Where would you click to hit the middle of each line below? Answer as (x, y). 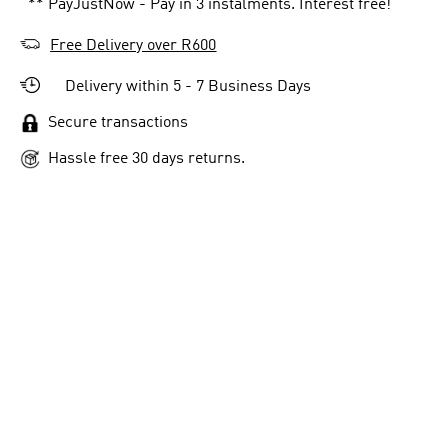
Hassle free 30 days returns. (147, 159)
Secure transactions (114, 123)
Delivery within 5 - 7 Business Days (188, 87)
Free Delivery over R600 (133, 46)
